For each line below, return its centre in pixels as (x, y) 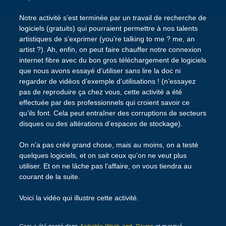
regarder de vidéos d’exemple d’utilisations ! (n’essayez (107, 81)
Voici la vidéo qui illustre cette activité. (79, 197)
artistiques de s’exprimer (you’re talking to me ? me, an (107, 39)
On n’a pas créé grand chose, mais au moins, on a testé (108, 145)
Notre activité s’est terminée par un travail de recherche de (112, 17)
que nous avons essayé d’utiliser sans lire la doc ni (100, 70)
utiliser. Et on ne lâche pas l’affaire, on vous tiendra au (105, 166)
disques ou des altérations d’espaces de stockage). (101, 123)
